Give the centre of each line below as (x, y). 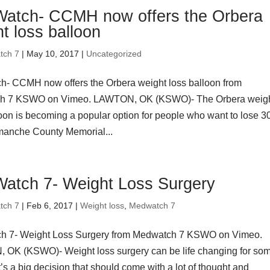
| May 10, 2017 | (53, 54)
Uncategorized (114, 54)
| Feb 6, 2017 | (50, 206)
